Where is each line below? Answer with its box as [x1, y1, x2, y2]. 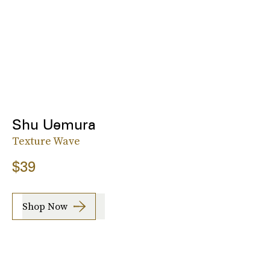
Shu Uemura [12, 115, 96, 133]
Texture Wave [12, 133, 80, 148]
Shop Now [22, 199, 67, 213]
